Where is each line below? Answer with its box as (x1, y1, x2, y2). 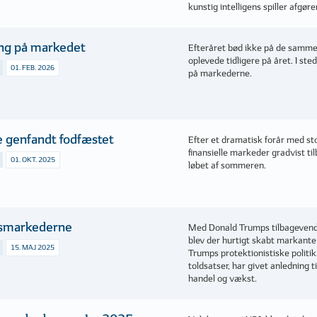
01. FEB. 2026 (11, 64, 55, 72)
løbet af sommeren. (188, 160, 267, 171)
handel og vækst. (188, 273, 258, 284)
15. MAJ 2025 (11, 243, 55, 252)
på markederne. (188, 68, 253, 79)
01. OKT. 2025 (11, 156, 56, 164)
